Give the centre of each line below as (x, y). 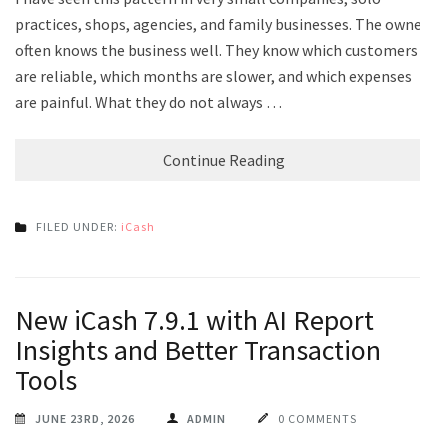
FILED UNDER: (78, 226)
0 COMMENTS (317, 418)
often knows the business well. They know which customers (216, 49)
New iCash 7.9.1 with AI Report (194, 319)
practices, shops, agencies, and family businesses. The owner (221, 23)
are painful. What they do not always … (148, 101)
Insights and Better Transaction (198, 349)
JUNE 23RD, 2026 (85, 418)
